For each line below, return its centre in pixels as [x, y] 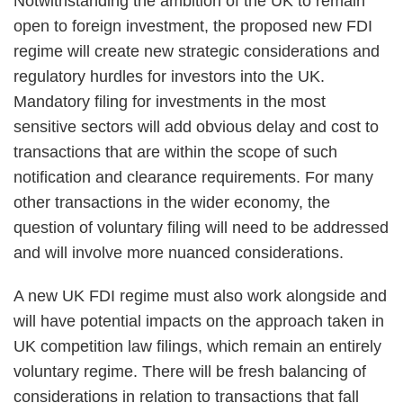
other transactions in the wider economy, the [172, 202]
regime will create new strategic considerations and [197, 51]
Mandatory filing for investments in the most [170, 102]
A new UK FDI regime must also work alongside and [200, 296]
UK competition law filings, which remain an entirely [197, 346]
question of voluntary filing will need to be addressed [201, 228]
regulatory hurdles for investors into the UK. [169, 76]
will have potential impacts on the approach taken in [199, 321]
